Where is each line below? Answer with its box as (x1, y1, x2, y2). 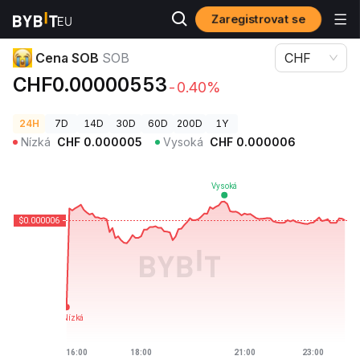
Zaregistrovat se (211, 11, 306, 27)
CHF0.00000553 (13, 73, 167, 96)
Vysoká (163, 135, 203, 149)
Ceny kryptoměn (13, 14, 92, 26)
